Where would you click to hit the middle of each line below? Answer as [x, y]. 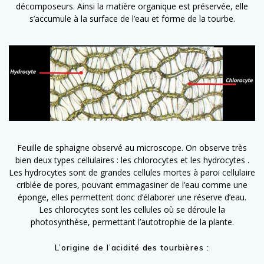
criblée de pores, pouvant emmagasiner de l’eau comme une [132, 184]
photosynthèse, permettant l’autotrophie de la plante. [132, 222]
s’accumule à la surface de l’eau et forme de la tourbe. [132, 19]
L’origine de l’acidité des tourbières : [132, 247]
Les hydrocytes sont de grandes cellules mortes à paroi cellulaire [132, 172]
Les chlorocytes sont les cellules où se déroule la [132, 209]
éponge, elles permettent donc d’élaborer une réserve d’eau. [132, 197]
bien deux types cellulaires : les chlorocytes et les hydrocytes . [132, 160]
